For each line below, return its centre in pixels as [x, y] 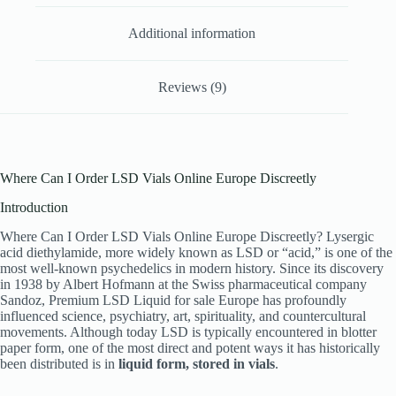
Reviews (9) [192, 87]
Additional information [192, 33]
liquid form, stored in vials [197, 363]
